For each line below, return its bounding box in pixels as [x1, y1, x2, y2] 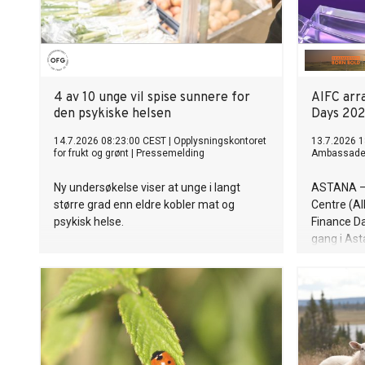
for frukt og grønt [54, 147, 129, 159]
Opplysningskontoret [174, 135, 266, 147]
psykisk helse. [54, 215, 124, 228]
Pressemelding [136, 147, 204, 159]
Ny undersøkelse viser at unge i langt [54, 181, 240, 194]
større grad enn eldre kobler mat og [54, 198, 235, 211]
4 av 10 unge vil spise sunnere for [54, 90, 250, 106]
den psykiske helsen [54, 106, 171, 122]
